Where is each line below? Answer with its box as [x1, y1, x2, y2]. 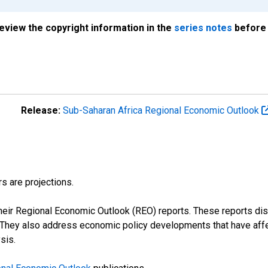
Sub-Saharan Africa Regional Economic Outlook [63, 104, 261, 116]
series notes [174, 22, 232, 33]
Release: [21, 104, 60, 116]
